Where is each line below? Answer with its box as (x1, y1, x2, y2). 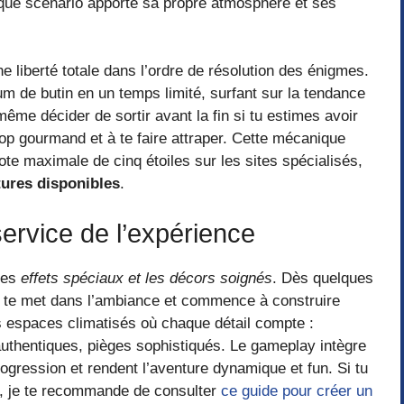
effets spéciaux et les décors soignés (21, 269, 272, 287)
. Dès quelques (272, 269, 373, 287)
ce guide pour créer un (221, 381, 372, 399)
